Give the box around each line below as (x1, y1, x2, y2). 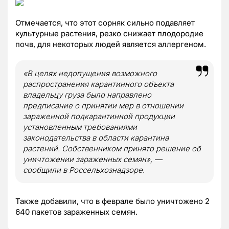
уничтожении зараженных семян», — (23, 154, 162, 164)
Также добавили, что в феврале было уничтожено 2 (15, 196, 210, 206)
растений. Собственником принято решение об (23, 143, 201, 153)
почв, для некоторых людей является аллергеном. (15, 39, 206, 49)
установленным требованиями (23, 122, 137, 132)
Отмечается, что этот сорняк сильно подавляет (15, 17, 195, 28)
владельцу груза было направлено (23, 89, 151, 100)
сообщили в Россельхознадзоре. (23, 165, 145, 175)
